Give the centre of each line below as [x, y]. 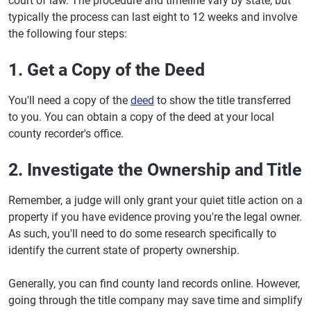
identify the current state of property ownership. [124, 250]
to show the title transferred [222, 100]
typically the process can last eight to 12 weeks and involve [153, 17]
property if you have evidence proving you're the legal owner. [155, 217]
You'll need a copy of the [69, 100]
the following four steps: [68, 34]
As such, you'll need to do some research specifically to [142, 234]
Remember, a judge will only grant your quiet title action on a [155, 200]
